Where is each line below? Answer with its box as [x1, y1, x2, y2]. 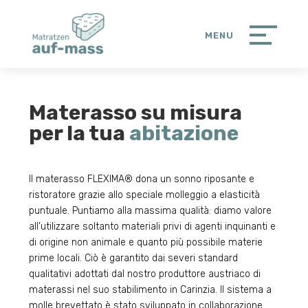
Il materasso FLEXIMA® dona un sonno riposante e [29, 173, 255, 185]
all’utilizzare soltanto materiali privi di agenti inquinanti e [29, 220, 276, 232]
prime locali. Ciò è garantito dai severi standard [29, 252, 239, 264]
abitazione [129, 120, 239, 146]
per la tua [29, 120, 130, 146]
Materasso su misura [29, 100, 243, 125]
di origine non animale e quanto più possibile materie [29, 236, 263, 248]
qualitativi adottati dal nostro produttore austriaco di [29, 267, 261, 280]
